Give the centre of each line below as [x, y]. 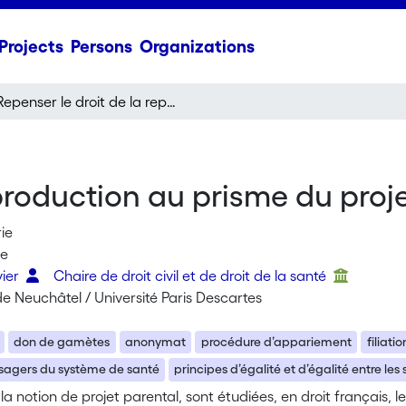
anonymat [156, 342]
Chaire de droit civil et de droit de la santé [192, 275]
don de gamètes [62, 342]
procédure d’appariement [276, 342]
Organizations [197, 46]
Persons [101, 46]
